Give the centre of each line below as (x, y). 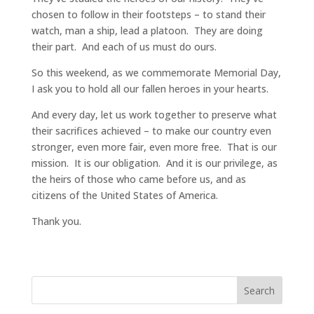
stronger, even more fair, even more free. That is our (154, 147)
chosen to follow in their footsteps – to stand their (148, 15)
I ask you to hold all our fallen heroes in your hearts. (150, 89)
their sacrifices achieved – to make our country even (151, 131)
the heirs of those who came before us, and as (138, 179)
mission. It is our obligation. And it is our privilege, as (154, 163)
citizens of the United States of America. (124, 196)
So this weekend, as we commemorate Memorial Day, (156, 73)
